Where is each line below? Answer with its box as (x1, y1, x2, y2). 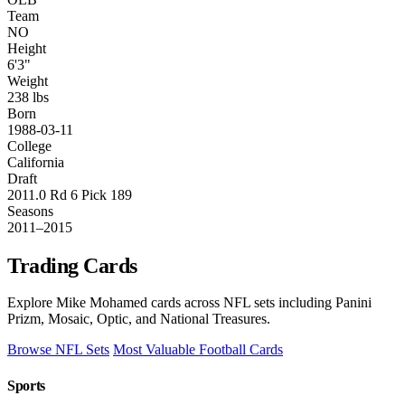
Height (7, 40, 46, 56)
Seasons (7, 202, 53, 219)
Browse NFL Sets (7, 342, 109, 358)
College (7, 137, 52, 154)
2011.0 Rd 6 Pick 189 (7, 186, 132, 202)
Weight (7, 72, 48, 89)
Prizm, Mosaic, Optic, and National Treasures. (7, 311, 270, 327)
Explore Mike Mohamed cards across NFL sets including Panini (7, 295, 372, 311)
